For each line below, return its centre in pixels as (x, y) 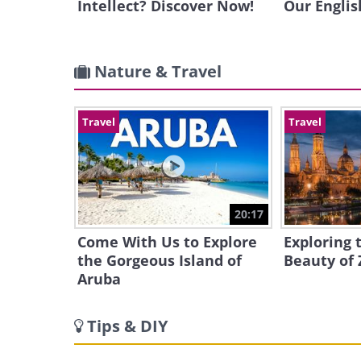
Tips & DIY (127, 326)
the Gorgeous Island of (160, 260)
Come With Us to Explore (167, 242)
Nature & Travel (158, 71)
